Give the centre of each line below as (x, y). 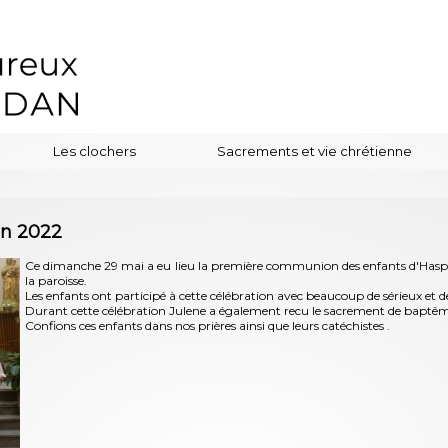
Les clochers (94, 150)
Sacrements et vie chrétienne (315, 150)
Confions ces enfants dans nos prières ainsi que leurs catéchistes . (208, 326)
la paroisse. (55, 281)
